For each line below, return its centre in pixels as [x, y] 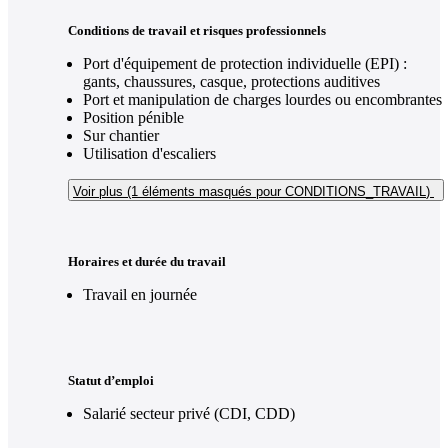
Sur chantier [121, 136]
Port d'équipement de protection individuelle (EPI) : [245, 64]
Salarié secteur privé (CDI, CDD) [189, 414]
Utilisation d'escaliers [149, 154]
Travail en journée [140, 295]
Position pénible [133, 118]
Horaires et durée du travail [147, 262]
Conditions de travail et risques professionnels [197, 31]
